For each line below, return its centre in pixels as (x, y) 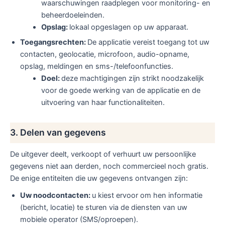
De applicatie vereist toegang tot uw (148, 42)
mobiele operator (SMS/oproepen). (79, 219)
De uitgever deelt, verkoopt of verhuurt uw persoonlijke (103, 154)
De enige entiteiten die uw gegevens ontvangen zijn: (99, 178)
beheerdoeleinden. (73, 15)
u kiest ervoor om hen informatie (147, 195)
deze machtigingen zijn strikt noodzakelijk (132, 79)
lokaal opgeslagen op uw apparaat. (129, 27)
